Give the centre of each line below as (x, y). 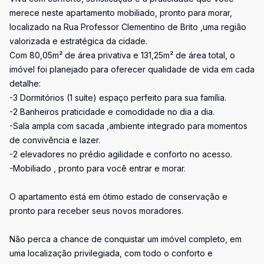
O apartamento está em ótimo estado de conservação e (118, 197)
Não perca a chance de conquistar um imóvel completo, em (126, 239)
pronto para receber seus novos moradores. (96, 211)
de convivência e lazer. (55, 140)
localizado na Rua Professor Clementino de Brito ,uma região (128, 27)
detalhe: (25, 83)
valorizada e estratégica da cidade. (78, 41)
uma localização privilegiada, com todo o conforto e (111, 253)
